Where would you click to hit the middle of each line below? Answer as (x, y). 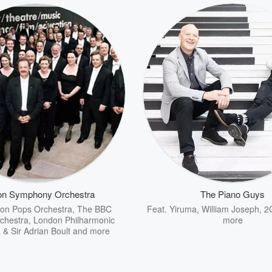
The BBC (94, 209)
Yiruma (183, 209)
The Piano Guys (233, 194)
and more (90, 231)
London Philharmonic (74, 220)
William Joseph (230, 209)
